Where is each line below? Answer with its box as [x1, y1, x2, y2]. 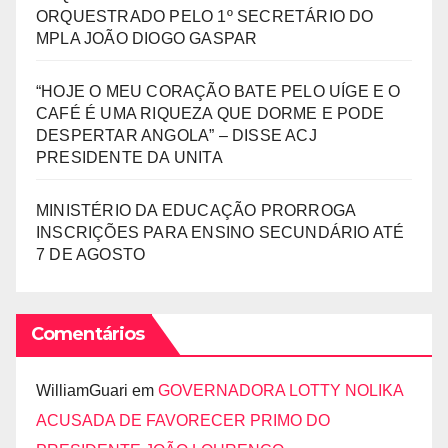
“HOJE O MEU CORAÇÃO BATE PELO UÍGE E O [36, 83, 401, 100]
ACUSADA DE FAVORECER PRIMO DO [36, 412, 330, 429]
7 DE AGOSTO [36, 246, 146, 263]
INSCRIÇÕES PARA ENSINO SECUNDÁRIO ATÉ [36, 224, 405, 241]
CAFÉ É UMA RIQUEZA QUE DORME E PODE [36, 105, 385, 122]
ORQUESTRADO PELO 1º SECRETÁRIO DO [36, 8, 374, 25]
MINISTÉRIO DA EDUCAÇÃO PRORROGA [36, 202, 356, 219]
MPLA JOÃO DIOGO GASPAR [36, 30, 258, 47]
